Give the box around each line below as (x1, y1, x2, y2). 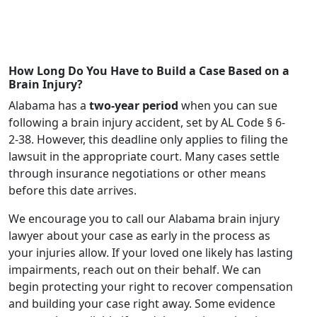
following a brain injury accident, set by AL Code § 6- (8, 115, 285, 131)
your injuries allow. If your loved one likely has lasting (8, 245, 293, 261)
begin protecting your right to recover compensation (8, 279, 293, 295)
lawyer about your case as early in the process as (8, 228, 270, 244)
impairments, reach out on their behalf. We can (8, 262, 261, 278)
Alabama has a (8, 98, 89, 114)
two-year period (89, 98, 178, 114)
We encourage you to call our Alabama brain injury (8, 211, 279, 227)
